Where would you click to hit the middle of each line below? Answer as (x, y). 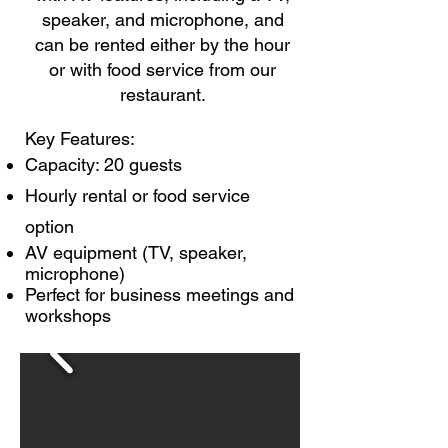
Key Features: (80, 138)
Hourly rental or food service (137, 195)
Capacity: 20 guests (103, 164)
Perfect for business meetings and (159, 294)
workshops (68, 315)
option (49, 226)
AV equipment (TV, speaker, (136, 252)
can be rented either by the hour (162, 44)
